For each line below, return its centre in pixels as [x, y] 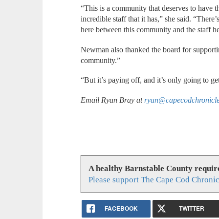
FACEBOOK [121, 208]
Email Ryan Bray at [113, 100]
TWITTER [192, 208]
